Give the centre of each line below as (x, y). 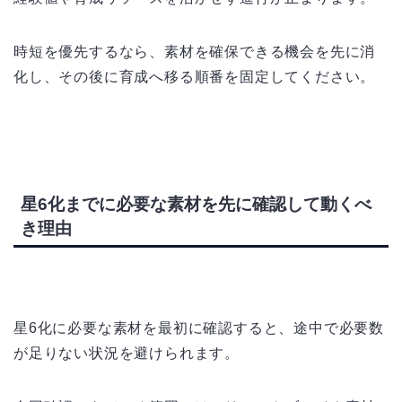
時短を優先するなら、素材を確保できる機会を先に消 (195, 51)
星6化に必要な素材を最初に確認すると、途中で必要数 (199, 328)
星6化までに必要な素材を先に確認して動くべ (196, 205)
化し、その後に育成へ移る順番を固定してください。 (195, 76)
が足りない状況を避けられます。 (127, 354)
